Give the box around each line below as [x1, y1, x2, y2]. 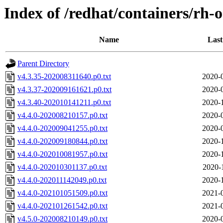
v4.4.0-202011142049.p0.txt [17, 176, 107, 185]
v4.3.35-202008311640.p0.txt [17, 72, 111, 81]
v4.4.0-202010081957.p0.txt [17, 150, 108, 159]
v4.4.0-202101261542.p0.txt [17, 202, 108, 211]
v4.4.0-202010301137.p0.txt [17, 163, 107, 172]
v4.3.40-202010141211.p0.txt [17, 98, 111, 107]
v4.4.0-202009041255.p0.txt [17, 124, 108, 133]
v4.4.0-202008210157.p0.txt [17, 111, 108, 120]
